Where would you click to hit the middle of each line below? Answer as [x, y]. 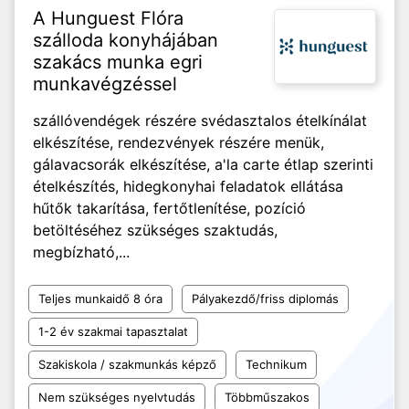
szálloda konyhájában [126, 40]
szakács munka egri [118, 62]
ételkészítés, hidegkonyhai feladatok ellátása [188, 186]
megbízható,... [81, 252]
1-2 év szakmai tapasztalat [113, 331]
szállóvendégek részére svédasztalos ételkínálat [200, 121]
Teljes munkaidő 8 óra [100, 299]
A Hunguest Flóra [108, 18]
